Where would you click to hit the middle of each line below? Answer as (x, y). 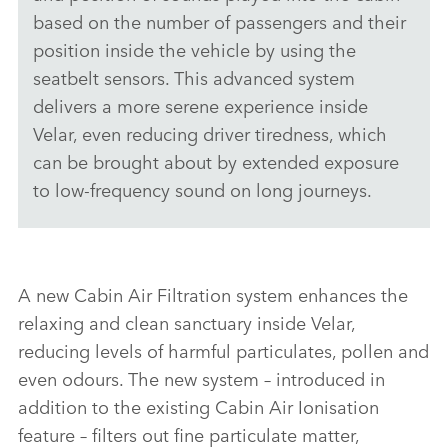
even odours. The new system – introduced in (201, 377)
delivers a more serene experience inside (200, 104)
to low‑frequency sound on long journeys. (202, 188)
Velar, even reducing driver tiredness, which (210, 132)
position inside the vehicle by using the (194, 48)
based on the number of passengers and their (219, 20)
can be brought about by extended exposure (216, 160)
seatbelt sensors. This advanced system (194, 76)
